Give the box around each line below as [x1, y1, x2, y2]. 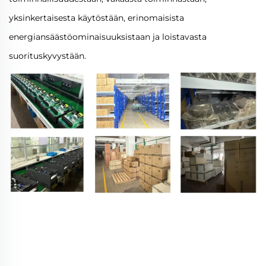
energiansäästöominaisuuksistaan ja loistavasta [9, 31, 207, 43]
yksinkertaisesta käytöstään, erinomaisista [9, 12, 184, 24]
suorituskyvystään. [9, 50, 86, 62]
